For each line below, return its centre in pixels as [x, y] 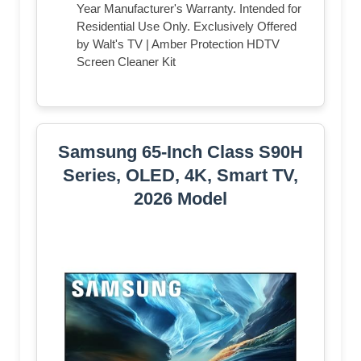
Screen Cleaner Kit [126, 61]
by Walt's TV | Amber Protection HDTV [178, 44]
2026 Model [180, 198]
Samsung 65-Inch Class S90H [180, 151]
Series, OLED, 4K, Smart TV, [180, 175]
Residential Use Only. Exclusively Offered [187, 26]
